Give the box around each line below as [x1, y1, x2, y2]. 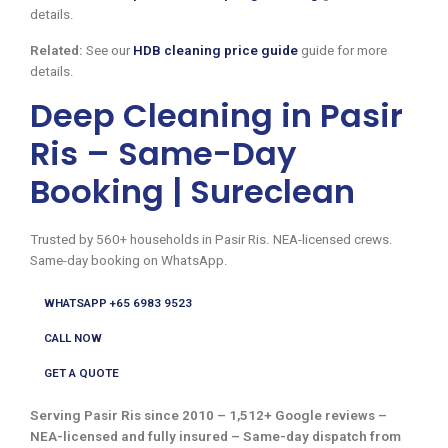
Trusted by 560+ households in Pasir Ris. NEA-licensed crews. [30, 231, 393, 247]
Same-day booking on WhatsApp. [30, 252, 228, 268]
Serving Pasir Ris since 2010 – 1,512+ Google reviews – [30, 408, 387, 424]
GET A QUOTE [43, 366, 119, 380]
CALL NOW [43, 331, 102, 346]
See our [83, 42, 133, 58]
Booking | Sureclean [30, 168, 355, 214]
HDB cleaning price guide [133, 42, 298, 58]
